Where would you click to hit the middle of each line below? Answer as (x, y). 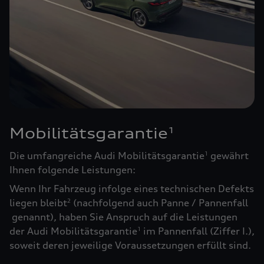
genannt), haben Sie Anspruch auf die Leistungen (123, 217)
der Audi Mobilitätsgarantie (73, 231)
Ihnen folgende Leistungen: (72, 170)
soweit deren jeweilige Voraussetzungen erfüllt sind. (130, 245)
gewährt (228, 156)
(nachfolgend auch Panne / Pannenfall (159, 203)
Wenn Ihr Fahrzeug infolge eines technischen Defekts (132, 189)
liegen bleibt (38, 203)
